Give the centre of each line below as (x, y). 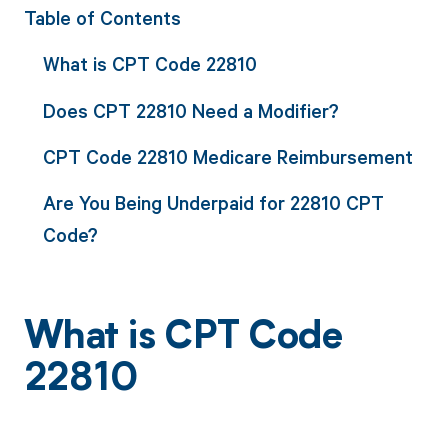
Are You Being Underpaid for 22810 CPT (213, 203)
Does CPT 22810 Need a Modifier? (190, 110)
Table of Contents (102, 17)
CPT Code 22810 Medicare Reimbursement (227, 156)
